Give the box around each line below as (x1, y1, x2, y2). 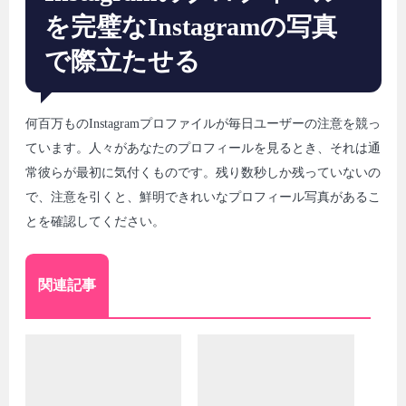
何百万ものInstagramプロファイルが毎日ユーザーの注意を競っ (24, 117, 381, 131)
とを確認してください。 (24, 215, 165, 229)
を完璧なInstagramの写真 (44, 12, 338, 41)
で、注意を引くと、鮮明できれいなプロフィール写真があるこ (24, 190, 381, 205)
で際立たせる (44, 46, 201, 75)
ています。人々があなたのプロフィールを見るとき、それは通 (24, 141, 381, 156)
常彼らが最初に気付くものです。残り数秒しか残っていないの (24, 166, 381, 180)
